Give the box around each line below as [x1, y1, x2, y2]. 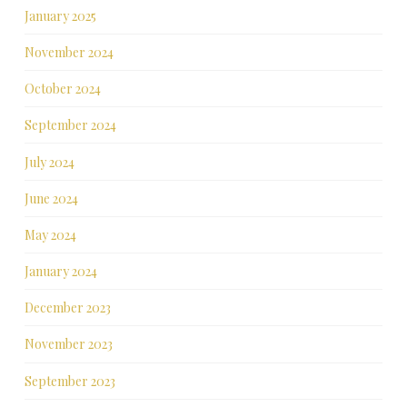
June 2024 [24, 189, 78, 207]
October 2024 [24, 80, 101, 98]
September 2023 [24, 372, 115, 390]
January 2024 [24, 263, 97, 281]
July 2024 [24, 153, 74, 171]
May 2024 [24, 225, 76, 243]
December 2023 [24, 299, 111, 317]
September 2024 [24, 116, 116, 134]
